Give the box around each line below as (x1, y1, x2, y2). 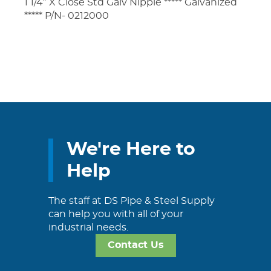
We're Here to (67, 140, 195, 158)
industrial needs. (48, 222, 128, 232)
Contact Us (107, 240, 164, 250)
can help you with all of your (48, 209, 183, 219)
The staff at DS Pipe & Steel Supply (48, 195, 215, 206)
